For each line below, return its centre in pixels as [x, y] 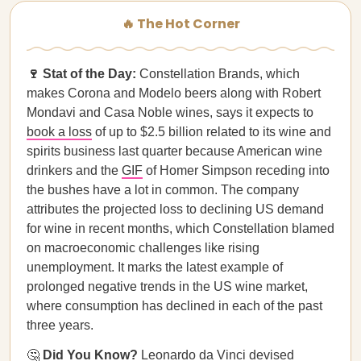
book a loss [59, 132]
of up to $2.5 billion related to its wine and [212, 132]
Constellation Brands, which [218, 74]
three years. [60, 325]
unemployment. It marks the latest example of [155, 267]
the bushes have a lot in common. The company [163, 190]
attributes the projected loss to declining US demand [175, 209]
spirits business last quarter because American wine [174, 151]
